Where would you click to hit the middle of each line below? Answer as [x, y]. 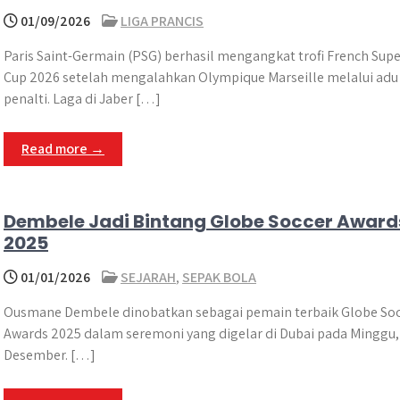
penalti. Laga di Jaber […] [82, 99]
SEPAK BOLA [219, 277]
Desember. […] [50, 355]
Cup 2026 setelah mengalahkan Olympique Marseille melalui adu [201, 77]
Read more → [63, 149]
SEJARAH [148, 277]
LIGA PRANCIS [162, 21]
